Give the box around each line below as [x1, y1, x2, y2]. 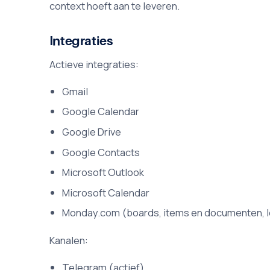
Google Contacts [62, 145, 140, 159]
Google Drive [62, 125, 122, 139]
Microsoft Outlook [62, 165, 145, 180]
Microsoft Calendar [62, 185, 150, 199]
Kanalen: [49, 233, 88, 247]
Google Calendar [62, 104, 140, 119]
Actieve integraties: [49, 57, 139, 71]
